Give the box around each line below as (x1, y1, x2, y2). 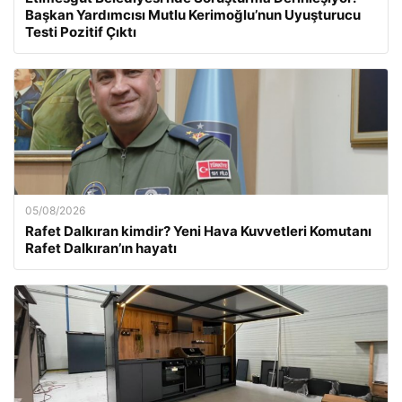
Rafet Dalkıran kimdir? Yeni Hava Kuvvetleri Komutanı (25, 223, 371, 240)
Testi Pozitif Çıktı (25, 23, 136, 41)
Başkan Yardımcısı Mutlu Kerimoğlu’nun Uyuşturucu (25, 6, 361, 24)
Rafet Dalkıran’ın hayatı (25, 240, 177, 258)
